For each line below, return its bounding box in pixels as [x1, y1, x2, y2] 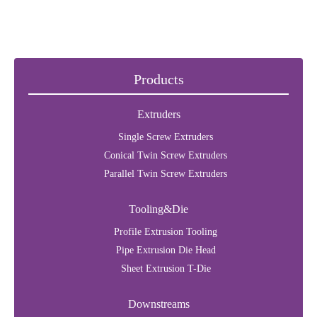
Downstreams [127, 298, 190, 310]
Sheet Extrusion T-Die [120, 263, 211, 274]
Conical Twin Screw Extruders [104, 150, 227, 161]
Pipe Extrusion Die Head [115, 245, 216, 255]
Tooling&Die [129, 203, 188, 215]
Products [133, 71, 184, 87]
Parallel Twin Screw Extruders [104, 168, 227, 179]
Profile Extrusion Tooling [114, 226, 217, 237]
